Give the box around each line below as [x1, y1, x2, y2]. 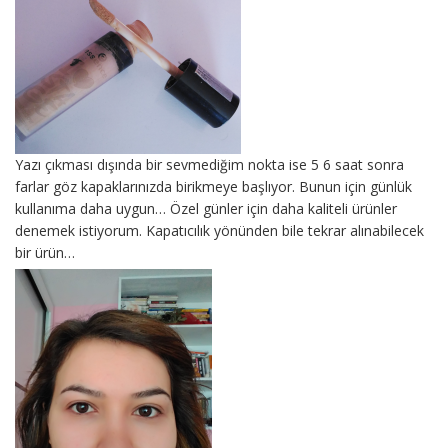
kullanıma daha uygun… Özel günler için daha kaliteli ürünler [15, 198, 397, 218]
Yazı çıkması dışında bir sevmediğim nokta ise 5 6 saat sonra [15, 154, 404, 174]
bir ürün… [15, 242, 75, 262]
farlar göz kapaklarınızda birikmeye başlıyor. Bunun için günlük [15, 176, 412, 196]
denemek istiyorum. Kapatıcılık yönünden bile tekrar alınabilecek [15, 220, 424, 240]
